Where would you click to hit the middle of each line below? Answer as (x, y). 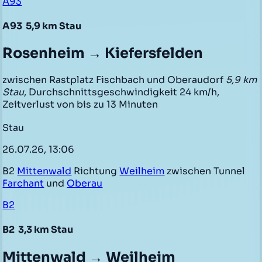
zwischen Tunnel (205, 171)
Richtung (96, 171)
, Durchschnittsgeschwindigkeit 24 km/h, (122, 92)
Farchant (23, 183)
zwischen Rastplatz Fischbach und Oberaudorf (114, 80)
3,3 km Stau (45, 230)
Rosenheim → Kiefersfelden (103, 54)
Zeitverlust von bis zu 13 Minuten (80, 105)
